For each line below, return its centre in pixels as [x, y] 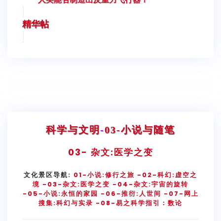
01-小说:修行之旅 [105, 175]
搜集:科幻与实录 [66, 203]
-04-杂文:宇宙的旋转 [149, 184]
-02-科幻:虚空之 [167, 175]
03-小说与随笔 [140, 129]
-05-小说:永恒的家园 [61, 193]
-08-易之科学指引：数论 [139, 203]
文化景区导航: [49, 175]
